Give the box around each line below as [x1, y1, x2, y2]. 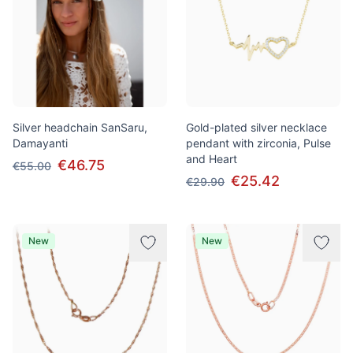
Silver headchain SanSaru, [13, 121, 147, 134]
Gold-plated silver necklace [186, 121, 327, 134]
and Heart [186, 152, 237, 165]
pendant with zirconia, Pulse [186, 136, 331, 150]
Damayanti [13, 136, 68, 150]
